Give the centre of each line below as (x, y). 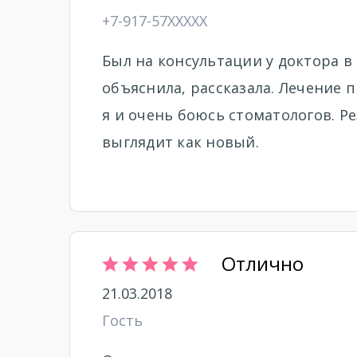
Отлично (263, 263)
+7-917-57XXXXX (155, 21)
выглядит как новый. (180, 142)
